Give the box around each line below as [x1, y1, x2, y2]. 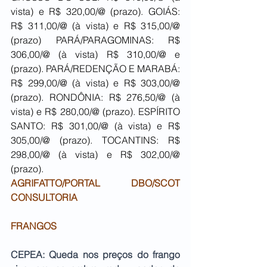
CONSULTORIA [11, 191, 77, 204]
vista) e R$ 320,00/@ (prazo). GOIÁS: [11, 5, 180, 18]
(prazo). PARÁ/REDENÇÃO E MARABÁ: [11, 63, 180, 75]
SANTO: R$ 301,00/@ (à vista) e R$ [11, 120, 180, 132]
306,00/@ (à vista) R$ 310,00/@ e [11, 48, 180, 61]
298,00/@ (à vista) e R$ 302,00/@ [11, 148, 180, 161]
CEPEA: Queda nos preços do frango [11, 249, 180, 261]
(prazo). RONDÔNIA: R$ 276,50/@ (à [11, 91, 180, 104]
